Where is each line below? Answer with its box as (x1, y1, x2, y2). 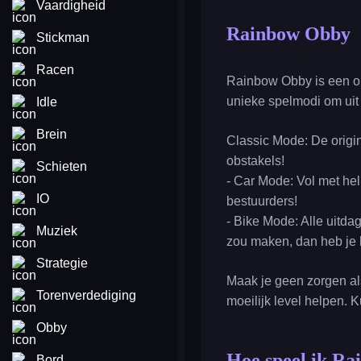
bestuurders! (226, 194, 297, 208)
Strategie (36, 256, 88, 270)
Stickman (36, 31, 89, 44)
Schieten (36, 160, 87, 173)
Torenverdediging (36, 288, 136, 302)
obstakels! (226, 154, 284, 168)
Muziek (36, 224, 77, 238)
